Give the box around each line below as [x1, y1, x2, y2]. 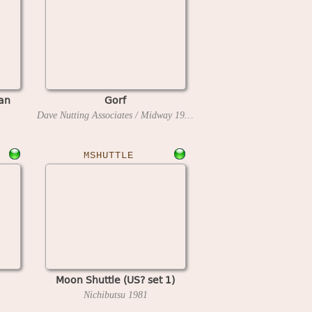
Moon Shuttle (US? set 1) [56, 272, 175, 287]
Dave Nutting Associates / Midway [37, 109, 175, 120]
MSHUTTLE [83, 150, 134, 161]
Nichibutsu [83, 289, 128, 300]
